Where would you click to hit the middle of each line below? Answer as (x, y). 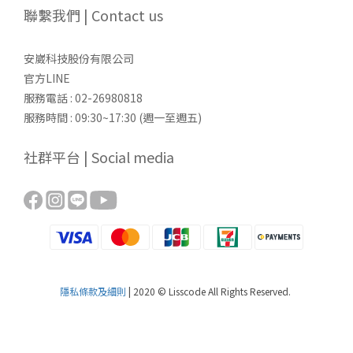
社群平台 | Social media (99, 157)
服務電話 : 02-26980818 (83, 98)
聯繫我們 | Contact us (93, 15)
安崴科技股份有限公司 (79, 59)
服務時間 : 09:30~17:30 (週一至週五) (113, 118)
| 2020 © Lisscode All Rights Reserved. (210, 292)
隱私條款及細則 (93, 292)
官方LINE (47, 78)
